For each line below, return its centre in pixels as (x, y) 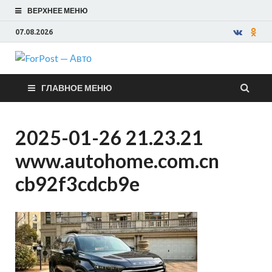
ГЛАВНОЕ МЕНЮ (76, 88)
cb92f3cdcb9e (77, 184)
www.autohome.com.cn (117, 161)
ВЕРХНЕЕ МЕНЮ (57, 11)
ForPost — (156, 76)
